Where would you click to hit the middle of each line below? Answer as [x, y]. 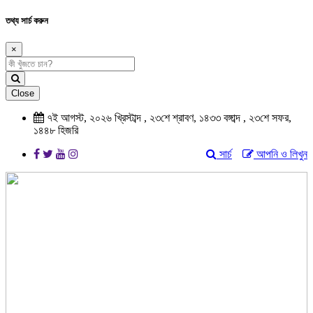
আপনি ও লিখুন [281, 154]
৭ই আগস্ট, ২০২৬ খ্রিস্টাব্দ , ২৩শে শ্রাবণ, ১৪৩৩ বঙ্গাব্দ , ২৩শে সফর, [168, 118]
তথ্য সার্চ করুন [27, 21]
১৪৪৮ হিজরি [56, 131]
